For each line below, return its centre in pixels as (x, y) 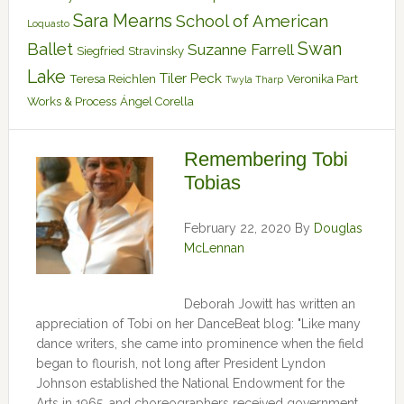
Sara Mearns (122, 21)
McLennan (214, 248)
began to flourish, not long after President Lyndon (180, 363)
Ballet (50, 49)
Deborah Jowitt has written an (269, 304)
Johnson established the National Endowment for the (190, 383)
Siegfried (100, 51)
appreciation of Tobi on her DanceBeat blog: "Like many (198, 324)
